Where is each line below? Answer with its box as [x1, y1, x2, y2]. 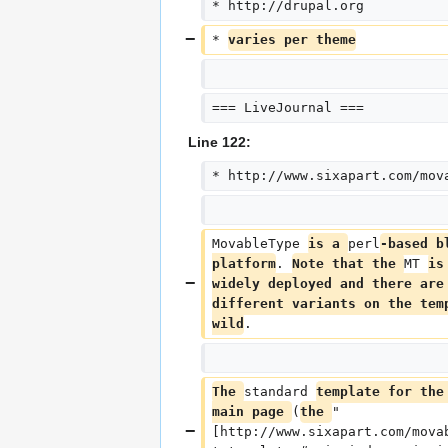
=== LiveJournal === [211, 100, 364, 116]
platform [211, 256, 276, 272]
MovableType [211, 236, 308, 252]
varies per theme [227, 32, 356, 48]
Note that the [291, 256, 404, 272]
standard [243, 384, 316, 400]
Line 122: [188, 134, 251, 151]
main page [211, 404, 292, 420]
